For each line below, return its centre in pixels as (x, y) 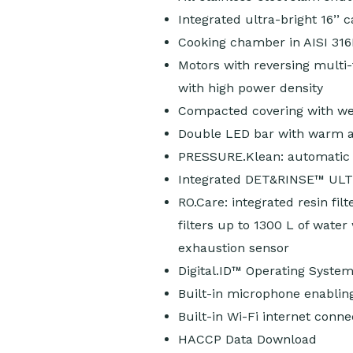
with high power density (250, 88)
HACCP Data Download (247, 340)
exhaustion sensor (233, 248)
